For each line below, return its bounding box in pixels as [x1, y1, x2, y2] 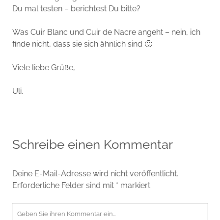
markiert [118, 181, 150, 191]
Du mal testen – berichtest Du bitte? [12, 4, 140, 14]
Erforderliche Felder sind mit [12, 181, 116, 191]
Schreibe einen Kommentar [12, 137, 173, 152]
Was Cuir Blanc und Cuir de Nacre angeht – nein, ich [12, 27, 200, 37]
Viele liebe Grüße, [12, 63, 75, 73]
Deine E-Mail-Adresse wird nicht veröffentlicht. [12, 169, 178, 179]
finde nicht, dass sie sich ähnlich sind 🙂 [12, 39, 152, 49]
